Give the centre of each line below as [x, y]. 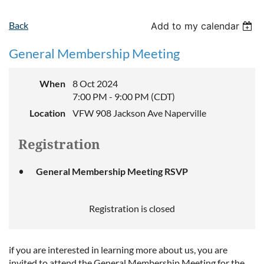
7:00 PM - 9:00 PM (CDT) [124, 97]
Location [47, 113]
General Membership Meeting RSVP [112, 171]
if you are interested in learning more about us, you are [118, 250]
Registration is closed [132, 209]
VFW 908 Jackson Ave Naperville [139, 113]
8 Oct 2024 [95, 84]
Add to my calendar [195, 26]
